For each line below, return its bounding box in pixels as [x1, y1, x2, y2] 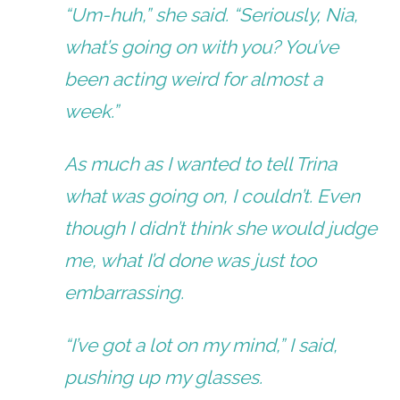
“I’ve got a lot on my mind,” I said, [64, 333, 338, 356]
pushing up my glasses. [64, 365, 263, 388]
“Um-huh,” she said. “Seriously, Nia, [64, 3, 359, 26]
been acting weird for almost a [64, 67, 323, 90]
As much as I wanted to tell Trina [64, 152, 337, 175]
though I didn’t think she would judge [64, 216, 378, 239]
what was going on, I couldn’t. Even [64, 184, 361, 207]
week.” [64, 99, 120, 122]
